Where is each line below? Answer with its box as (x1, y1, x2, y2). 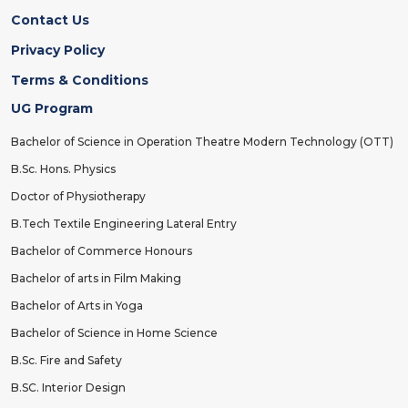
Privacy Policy (11, 42, 105, 59)
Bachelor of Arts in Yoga (11, 299, 143, 313)
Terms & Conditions (11, 72, 148, 89)
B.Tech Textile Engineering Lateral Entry (11, 217, 237, 231)
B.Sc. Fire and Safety (11, 353, 122, 368)
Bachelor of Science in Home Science (11, 326, 218, 341)
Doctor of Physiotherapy (11, 189, 146, 204)
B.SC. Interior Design (11, 381, 126, 395)
